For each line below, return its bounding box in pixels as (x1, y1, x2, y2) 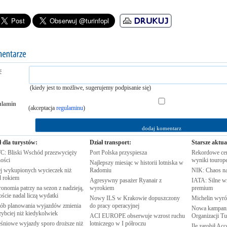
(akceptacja (28, 104, 56, 111)
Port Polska (89, 149, 119, 156)
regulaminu (56, 104, 83, 111)
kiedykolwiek (25, 210, 58, 217)
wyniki (191, 157, 210, 164)
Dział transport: (89, 139, 131, 146)
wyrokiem (89, 184, 114, 192)
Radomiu (89, 167, 111, 174)
